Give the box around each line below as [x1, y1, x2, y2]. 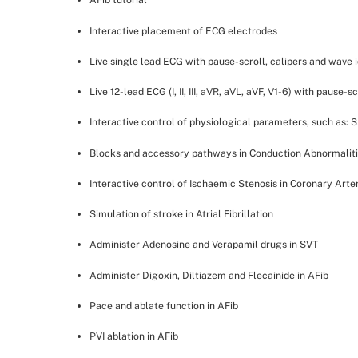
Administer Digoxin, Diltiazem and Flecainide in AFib [89, 268, 328, 281]
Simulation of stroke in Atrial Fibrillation [89, 208, 273, 221]
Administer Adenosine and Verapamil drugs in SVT [89, 238, 318, 251]
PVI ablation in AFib [89, 330, 178, 343]
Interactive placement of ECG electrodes [89, 24, 277, 37]
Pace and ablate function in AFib [89, 299, 238, 312]
